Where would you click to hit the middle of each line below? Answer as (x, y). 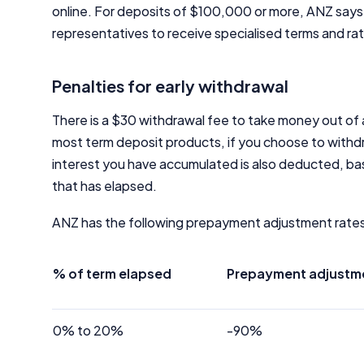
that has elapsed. (104, 186)
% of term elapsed (112, 273)
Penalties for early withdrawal (170, 86)
